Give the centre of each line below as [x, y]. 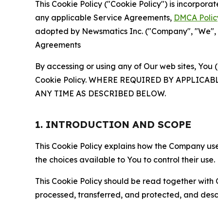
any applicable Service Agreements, [104, 18]
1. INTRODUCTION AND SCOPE [113, 124]
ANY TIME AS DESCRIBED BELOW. [100, 93]
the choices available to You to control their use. [125, 160]
